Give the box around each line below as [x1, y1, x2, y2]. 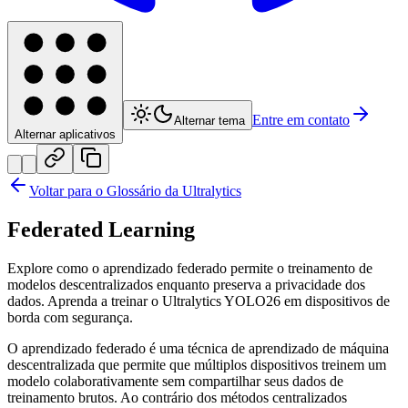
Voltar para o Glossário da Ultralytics [29, 183, 241, 199]
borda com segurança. [7, 310, 133, 326]
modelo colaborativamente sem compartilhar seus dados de [7, 373, 343, 390]
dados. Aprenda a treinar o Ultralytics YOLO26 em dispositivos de [7, 293, 390, 310]
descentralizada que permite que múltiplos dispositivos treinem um [7, 357, 386, 373]
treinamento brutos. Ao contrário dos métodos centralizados [7, 390, 347, 406]
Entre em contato [252, 112, 350, 128]
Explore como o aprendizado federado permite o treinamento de [7, 260, 372, 277]
